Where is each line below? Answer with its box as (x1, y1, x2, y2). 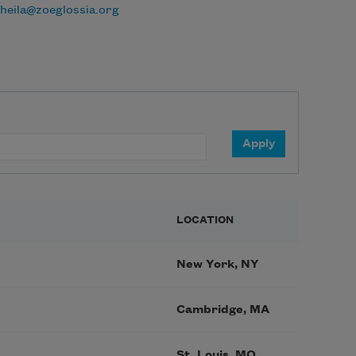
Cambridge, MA (176, 303, 269, 316)
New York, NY (176, 257, 259, 271)
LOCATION (176, 214, 234, 226)
